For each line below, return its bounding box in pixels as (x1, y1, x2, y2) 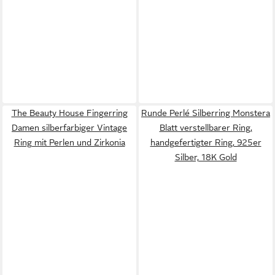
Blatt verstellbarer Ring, (159, 122, 252, 133)
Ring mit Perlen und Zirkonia (14, 137, 125, 147)
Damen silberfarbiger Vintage (12, 122, 127, 133)
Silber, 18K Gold (174, 152, 237, 162)
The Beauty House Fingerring (11, 107, 128, 118)
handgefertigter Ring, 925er (150, 137, 261, 147)
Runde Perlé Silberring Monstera (141, 107, 270, 118)
